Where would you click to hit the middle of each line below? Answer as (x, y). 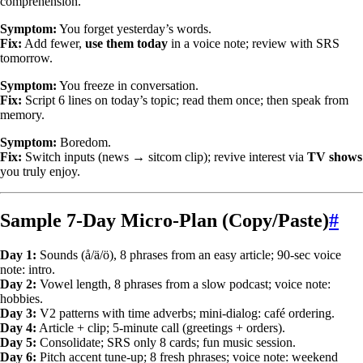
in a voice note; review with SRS (254, 44)
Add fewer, (53, 44)
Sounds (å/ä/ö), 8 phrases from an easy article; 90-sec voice (189, 255)
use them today (126, 44)
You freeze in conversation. (128, 86)
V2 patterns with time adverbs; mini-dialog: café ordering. (186, 314)
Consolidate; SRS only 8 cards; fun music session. (166, 343)
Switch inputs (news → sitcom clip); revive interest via (164, 157)
